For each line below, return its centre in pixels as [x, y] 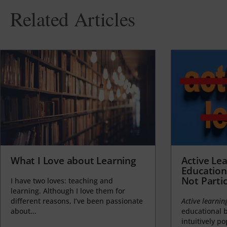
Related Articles [73, 18]
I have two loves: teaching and [62, 180]
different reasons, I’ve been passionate [77, 201]
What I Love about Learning [73, 160]
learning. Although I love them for [68, 191]
